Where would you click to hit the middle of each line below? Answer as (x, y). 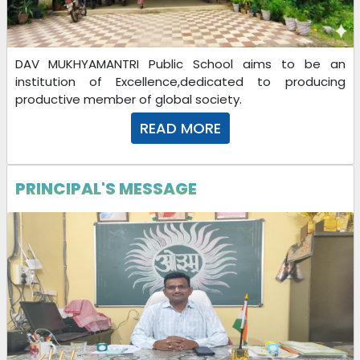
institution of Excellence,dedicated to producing (180, 81)
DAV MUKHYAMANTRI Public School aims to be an (180, 63)
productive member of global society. (128, 99)
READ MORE (180, 128)
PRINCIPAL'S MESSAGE (106, 188)
